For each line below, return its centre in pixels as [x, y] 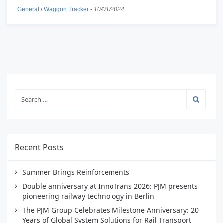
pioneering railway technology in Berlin [88, 196]
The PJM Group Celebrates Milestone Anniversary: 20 [111, 210]
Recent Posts [39, 147]
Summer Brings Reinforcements [76, 172]
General [28, 9]
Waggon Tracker [66, 9]
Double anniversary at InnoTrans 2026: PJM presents [110, 186]
